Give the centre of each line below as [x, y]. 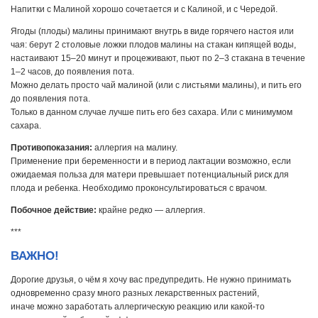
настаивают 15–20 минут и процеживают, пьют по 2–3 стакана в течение [158, 58]
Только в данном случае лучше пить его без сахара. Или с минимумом [152, 112]
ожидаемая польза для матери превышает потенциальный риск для [150, 175]
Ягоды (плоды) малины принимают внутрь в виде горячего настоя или [152, 31]
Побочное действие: [54, 210]
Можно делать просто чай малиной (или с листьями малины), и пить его [156, 85]
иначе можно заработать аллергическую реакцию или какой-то [138, 306]
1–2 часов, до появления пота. [72, 71]
